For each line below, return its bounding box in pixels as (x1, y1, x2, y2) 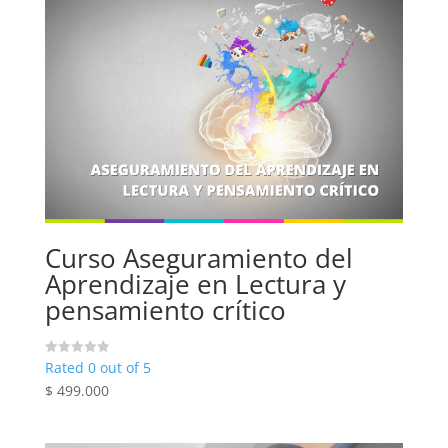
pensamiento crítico (44, 292, 286, 329)
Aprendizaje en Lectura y (44, 266, 346, 303)
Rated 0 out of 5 (44, 357, 151, 377)
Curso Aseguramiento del (44, 240, 353, 277)
